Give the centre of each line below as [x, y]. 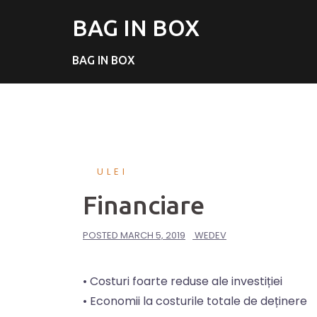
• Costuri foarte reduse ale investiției [183, 281]
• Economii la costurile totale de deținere [195, 301]
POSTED [102, 235]
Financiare [144, 205]
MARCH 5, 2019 [153, 235]
